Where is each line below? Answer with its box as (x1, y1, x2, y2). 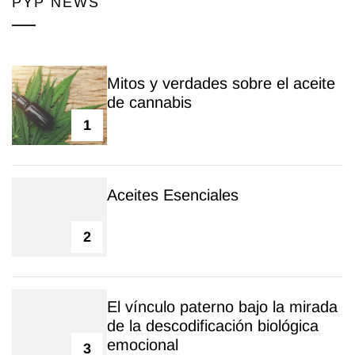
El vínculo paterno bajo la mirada (107, 298, 338, 316)
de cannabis (107, 94, 192, 112)
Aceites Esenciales (107, 186, 239, 204)
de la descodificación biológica (107, 317, 319, 335)
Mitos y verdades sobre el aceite (107, 74, 335, 93)
